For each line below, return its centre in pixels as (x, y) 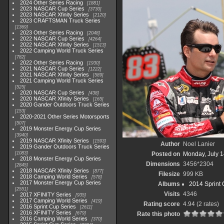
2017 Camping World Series (54, 200)
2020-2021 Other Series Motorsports (65, 116)
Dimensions (163, 164)
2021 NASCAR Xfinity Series (55, 74)
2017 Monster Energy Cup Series (61, 182)
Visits (172, 194)
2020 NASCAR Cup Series (52, 92)
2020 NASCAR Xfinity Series (55, 98)
